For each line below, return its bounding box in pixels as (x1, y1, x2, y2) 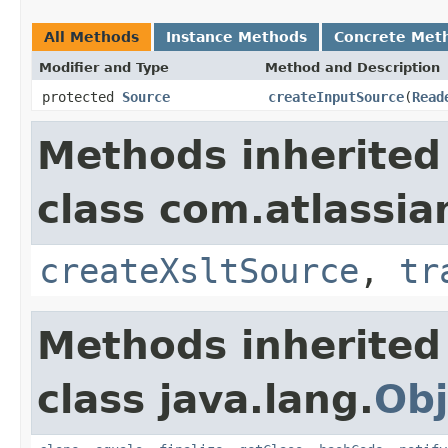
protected (42, 88, 122, 105)
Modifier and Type (39, 59, 169, 75)
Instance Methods (166, 28, 307, 45)
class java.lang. (37, 376, 374, 422)
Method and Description (265, 59, 440, 75)
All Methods (44, 28, 139, 45)
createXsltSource (39, 250, 359, 291)
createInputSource (268, 88, 404, 105)
